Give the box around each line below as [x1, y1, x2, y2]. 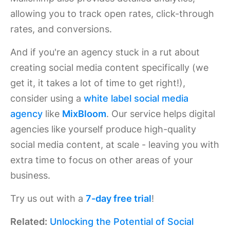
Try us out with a [10, 193, 86, 204]
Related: [10, 216, 47, 227]
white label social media [84, 93, 188, 104]
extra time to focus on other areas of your [10, 155, 193, 165]
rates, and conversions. [10, 24, 112, 34]
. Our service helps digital [106, 108, 215, 119]
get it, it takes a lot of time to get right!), [10, 78, 185, 88]
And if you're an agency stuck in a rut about [10, 47, 200, 57]
